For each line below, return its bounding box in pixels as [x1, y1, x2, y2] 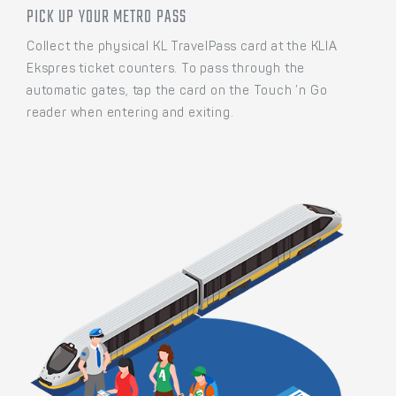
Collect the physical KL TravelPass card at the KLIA [27, 41, 338, 54]
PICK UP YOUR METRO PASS [27, 3, 187, 31]
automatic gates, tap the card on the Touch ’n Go [27, 85, 328, 98]
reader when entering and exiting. [27, 107, 234, 120]
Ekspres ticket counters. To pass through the [27, 63, 306, 76]
